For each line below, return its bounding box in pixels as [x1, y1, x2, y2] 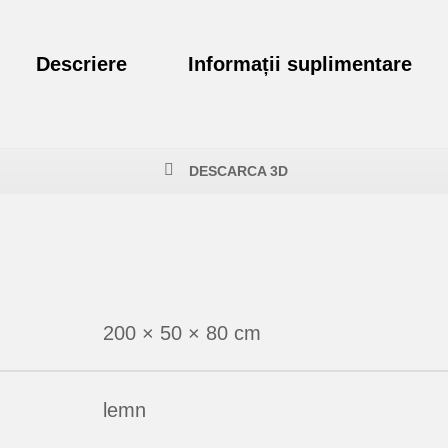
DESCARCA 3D [184, 163, 288, 180]
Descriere [35, 53, 127, 76]
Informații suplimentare [188, 53, 413, 76]
